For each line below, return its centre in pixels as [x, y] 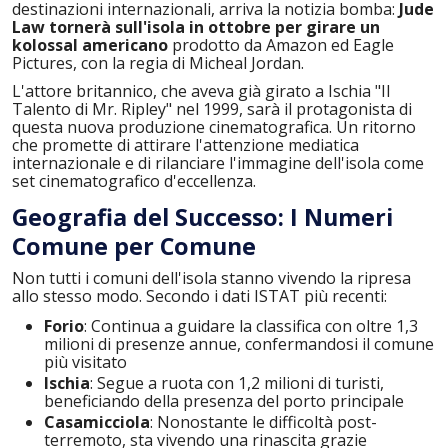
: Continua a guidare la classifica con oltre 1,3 [251, 326]
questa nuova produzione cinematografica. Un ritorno [214, 126]
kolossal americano [90, 45]
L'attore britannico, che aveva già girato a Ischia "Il [201, 90]
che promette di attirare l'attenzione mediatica [185, 144]
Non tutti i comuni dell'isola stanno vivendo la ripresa [211, 277]
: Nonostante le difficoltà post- [263, 422]
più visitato [85, 362]
